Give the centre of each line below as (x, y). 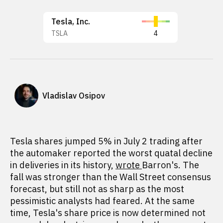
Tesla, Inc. (71, 21)
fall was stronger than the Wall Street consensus (111, 177)
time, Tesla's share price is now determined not (108, 213)
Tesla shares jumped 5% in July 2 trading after (106, 141)
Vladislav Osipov (74, 95)
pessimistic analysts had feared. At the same (102, 201)
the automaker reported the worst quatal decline (111, 153)
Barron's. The (170, 165)
